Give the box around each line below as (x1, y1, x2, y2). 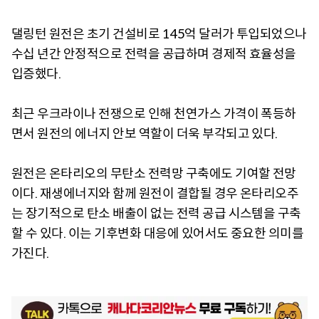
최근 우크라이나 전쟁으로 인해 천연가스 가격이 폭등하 (11, 106, 296, 122)
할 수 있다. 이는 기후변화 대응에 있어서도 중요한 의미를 (11, 226, 304, 242)
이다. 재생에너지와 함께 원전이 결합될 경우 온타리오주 (11, 186, 299, 202)
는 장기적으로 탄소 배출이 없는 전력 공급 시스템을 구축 (11, 206, 301, 222)
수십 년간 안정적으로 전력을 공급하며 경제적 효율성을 (11, 46, 296, 63)
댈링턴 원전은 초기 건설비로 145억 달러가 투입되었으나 (11, 26, 307, 43)
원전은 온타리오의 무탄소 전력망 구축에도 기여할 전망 (11, 166, 296, 182)
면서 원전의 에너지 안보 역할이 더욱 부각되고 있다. (11, 126, 278, 142)
